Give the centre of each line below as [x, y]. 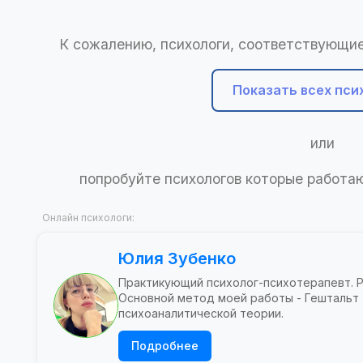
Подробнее [165, 346]
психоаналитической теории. [201, 313]
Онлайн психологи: [88, 218]
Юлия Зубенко [177, 258]
